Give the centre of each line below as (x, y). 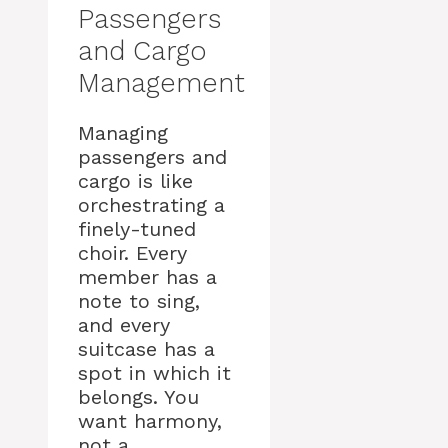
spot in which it (154, 373)
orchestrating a (151, 205)
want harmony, (150, 421)
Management (161, 82)
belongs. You (138, 397)
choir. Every (132, 253)
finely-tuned (137, 229)
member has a (147, 277)
